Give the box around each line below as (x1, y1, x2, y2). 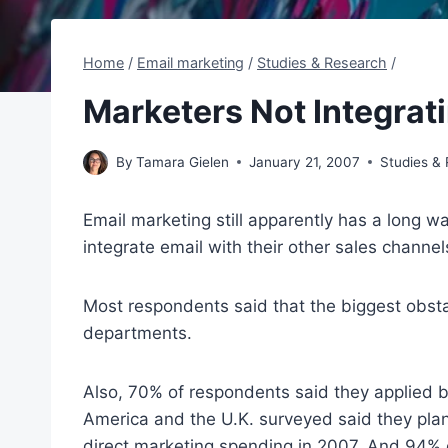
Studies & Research (257, 53, 387, 71)
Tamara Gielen (136, 153, 230, 170)
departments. (83, 322, 192, 343)
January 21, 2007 (249, 153, 361, 170)
